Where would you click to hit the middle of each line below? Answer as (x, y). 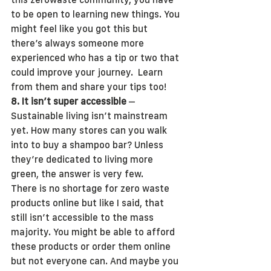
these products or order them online (92, 247)
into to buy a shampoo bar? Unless (88, 145)
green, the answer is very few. (77, 174)
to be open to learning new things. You (96, 14)
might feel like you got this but (80, 29)
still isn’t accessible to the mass (83, 217)
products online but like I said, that (89, 203)
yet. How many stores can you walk (90, 130)
